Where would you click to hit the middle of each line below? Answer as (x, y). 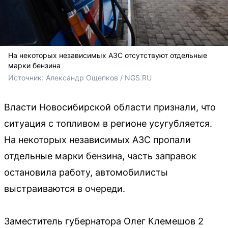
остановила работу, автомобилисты (86, 172)
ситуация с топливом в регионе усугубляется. (108, 123)
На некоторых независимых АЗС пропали (97, 139)
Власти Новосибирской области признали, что (110, 107)
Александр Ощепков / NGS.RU (99, 77)
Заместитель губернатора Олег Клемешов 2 (104, 221)
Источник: (27, 77)
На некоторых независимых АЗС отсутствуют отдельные (108, 55)
